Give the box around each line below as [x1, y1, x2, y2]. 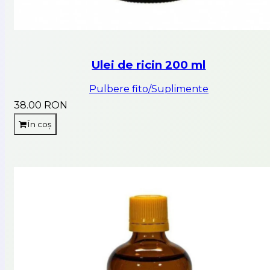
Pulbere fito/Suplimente [89, 83, 209, 95]
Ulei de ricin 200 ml [92, 58, 206, 72]
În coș [26, 119, 52, 129]
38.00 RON [14, 99, 67, 111]
